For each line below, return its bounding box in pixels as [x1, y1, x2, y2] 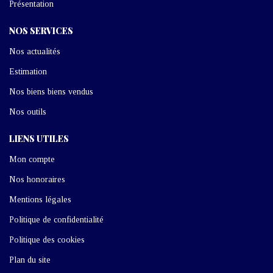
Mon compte [9, 154, 55, 164]
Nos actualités [9, 46, 60, 56]
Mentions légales [9, 194, 71, 204]
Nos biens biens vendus [9, 87, 93, 96]
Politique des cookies [9, 235, 85, 244]
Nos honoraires [9, 174, 65, 184]
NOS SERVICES [9, 24, 73, 37]
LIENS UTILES [9, 132, 69, 144]
